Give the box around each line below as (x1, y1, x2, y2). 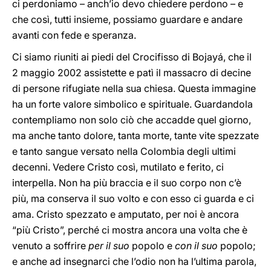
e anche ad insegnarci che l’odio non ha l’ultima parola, (12, 255, 256, 267)
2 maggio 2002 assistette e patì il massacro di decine (12, 67, 251, 79)
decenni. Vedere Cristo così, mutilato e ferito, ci (12, 161, 224, 173)
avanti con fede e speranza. (12, 29, 136, 41)
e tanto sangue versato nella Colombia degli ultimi (12, 145, 236, 157)
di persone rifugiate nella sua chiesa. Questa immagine (12, 82, 256, 94)
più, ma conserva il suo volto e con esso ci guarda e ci (12, 192, 254, 204)
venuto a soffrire (12, 240, 88, 252)
